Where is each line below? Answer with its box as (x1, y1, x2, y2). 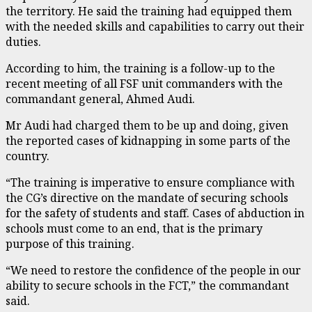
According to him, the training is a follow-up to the (6, 61, 275, 76)
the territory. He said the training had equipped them (6, 3, 292, 19)
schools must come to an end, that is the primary (6, 221, 263, 236)
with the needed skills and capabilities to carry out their (6, 19, 304, 34)
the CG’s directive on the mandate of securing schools (6, 190, 288, 205)
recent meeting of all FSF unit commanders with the (6, 76, 283, 91)
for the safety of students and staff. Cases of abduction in (6, 205, 304, 221)
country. (6, 148, 49, 164)
